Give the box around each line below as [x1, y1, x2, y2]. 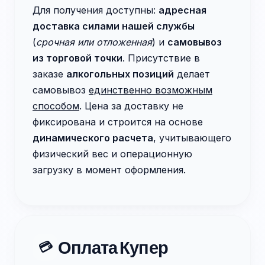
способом [33, 100, 79, 112]
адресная [159, 4, 206, 16]
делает [174, 68, 210, 80]
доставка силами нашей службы [33, 20, 195, 32]
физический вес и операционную [33, 148, 192, 160]
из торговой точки [33, 52, 122, 64]
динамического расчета [33, 132, 153, 144]
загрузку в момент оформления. [33, 164, 186, 176]
